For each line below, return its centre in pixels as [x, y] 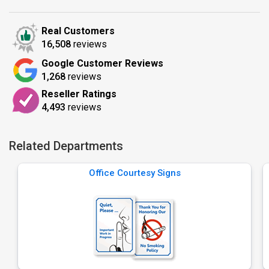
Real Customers [78, 31]
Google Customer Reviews [102, 63]
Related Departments [66, 146]
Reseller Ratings [79, 94]
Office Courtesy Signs [134, 173]
